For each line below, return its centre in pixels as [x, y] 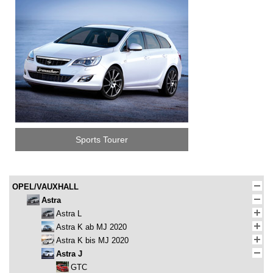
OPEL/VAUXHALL [45, 187]
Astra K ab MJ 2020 [91, 227]
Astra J [69, 254]
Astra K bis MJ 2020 [92, 241]
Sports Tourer [102, 140]
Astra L [69, 214]
